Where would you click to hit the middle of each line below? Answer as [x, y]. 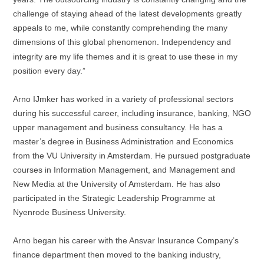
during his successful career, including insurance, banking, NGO [132, 113]
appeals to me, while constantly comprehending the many [120, 27]
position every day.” [49, 70]
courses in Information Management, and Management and [124, 169]
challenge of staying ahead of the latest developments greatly [127, 13]
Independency [188, 42]
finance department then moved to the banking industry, [117, 254]
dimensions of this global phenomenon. [87, 42]
